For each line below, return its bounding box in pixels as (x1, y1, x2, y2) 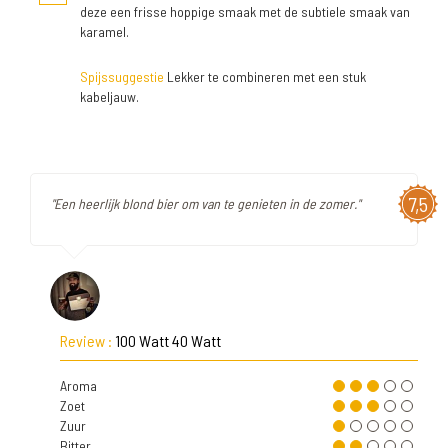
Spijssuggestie (80, 68, 164, 85)
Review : (60, 331, 115, 350)
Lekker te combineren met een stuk (164, 68, 366, 85)
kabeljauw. (80, 88, 139, 105)
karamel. (80, 23, 129, 40)
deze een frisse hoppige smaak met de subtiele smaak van (80, 3, 410, 20)
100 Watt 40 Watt (115, 331, 221, 350)
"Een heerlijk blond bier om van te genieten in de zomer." (51, 195, 360, 212)
